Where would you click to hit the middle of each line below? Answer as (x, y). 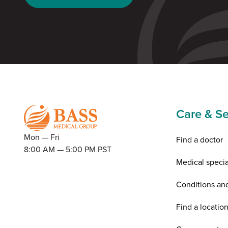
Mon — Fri (42, 137)
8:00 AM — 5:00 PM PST (68, 149)
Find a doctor (200, 139)
